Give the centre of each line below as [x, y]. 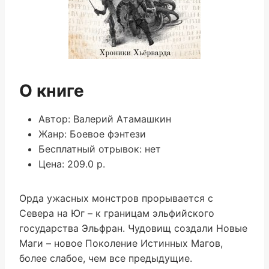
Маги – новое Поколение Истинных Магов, [121, 243]
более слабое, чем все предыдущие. [106, 258]
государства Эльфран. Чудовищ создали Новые [133, 228]
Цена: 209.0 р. [72, 164]
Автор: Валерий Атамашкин [105, 119]
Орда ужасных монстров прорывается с [116, 198]
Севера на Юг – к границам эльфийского [117, 213]
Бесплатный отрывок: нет [100, 149]
